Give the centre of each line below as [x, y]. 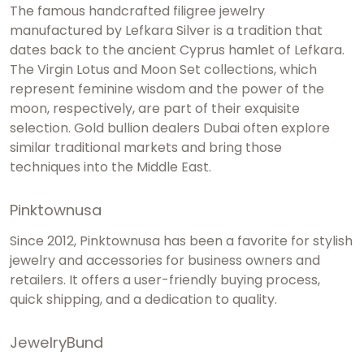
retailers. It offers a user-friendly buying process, [165, 279]
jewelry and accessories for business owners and [165, 260]
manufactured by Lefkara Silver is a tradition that [166, 30]
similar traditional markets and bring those [146, 147]
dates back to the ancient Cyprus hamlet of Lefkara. [177, 50]
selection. [40, 128]
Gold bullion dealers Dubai [155, 128]
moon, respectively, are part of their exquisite [155, 108]
